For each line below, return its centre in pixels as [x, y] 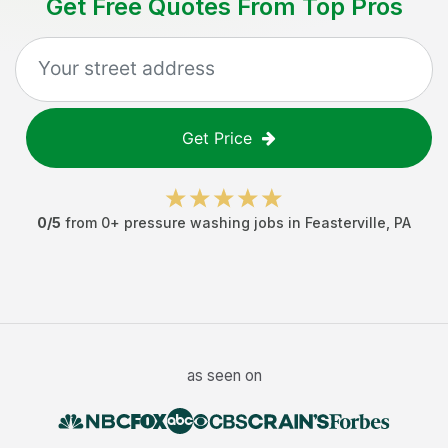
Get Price [217, 138]
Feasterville [345, 222]
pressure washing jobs [204, 222]
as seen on [224, 375]
